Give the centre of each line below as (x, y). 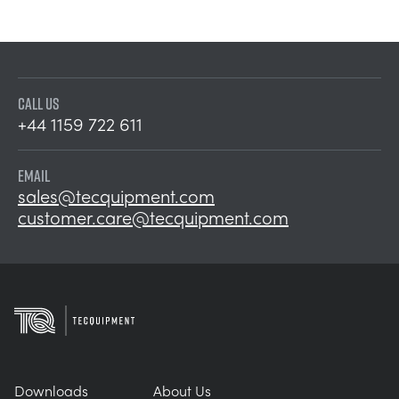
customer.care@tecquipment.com (153, 217)
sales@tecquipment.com (116, 195)
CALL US (39, 104)
